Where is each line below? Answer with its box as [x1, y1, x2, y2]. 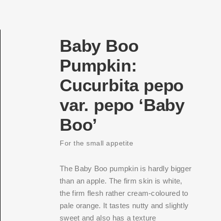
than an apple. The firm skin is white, [60, 177, 183, 185]
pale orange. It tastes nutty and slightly [60, 201, 189, 210]
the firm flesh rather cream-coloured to [60, 189, 188, 197]
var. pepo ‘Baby [60, 95, 185, 114]
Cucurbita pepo [60, 75, 184, 95]
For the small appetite [60, 139, 133, 147]
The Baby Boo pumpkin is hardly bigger [60, 164, 192, 173]
